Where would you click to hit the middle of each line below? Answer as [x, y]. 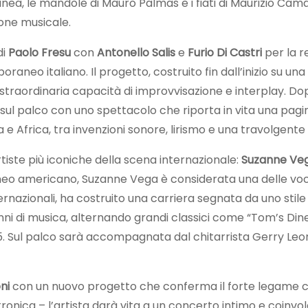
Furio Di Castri [225, 52]
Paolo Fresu [40, 52]
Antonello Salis [136, 52]
